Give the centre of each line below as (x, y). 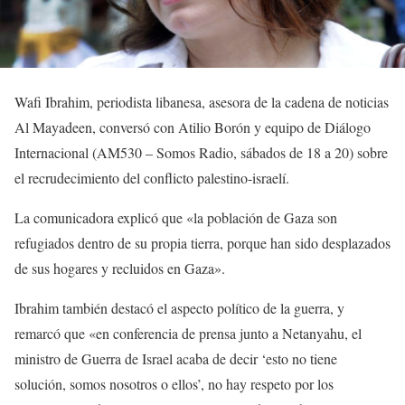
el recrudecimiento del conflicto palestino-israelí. (152, 178)
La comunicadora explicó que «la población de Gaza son (176, 218)
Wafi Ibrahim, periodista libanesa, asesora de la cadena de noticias (202, 102)
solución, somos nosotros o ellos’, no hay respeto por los (174, 384)
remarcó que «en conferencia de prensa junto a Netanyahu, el (188, 334)
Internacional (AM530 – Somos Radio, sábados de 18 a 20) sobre (201, 153)
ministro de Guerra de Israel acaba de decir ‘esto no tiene (176, 359)
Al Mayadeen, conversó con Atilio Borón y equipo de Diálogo (193, 127)
